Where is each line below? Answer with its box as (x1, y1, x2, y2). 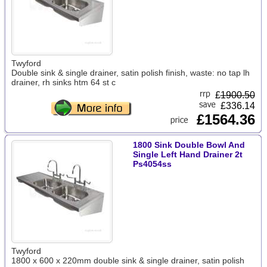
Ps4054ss (132, 159, 172, 169)
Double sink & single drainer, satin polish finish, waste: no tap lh (11, 68, 250, 77)
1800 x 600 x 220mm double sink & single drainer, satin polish (11, 256, 244, 265)
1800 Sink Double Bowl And (132, 140, 245, 150)
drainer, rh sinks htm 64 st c (11, 77, 116, 87)
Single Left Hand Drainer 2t (132, 150, 243, 159)
